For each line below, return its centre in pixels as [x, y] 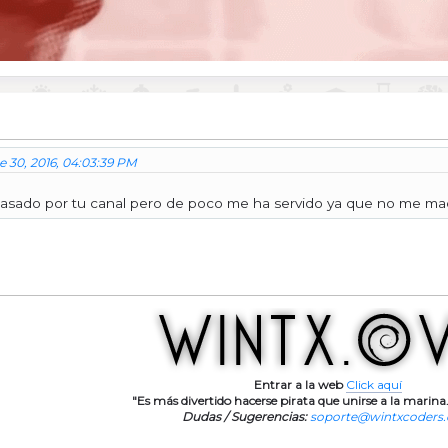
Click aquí [374, 385]
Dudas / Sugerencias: [244, 417]
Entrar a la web [298, 385]
